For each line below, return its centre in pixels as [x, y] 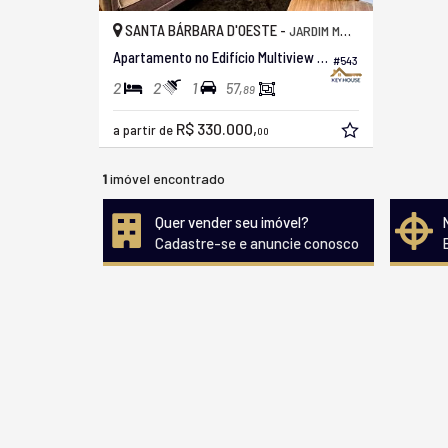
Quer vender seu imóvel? [232, 222]
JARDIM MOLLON [314, 30]
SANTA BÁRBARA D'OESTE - [205, 29]
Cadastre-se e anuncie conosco [257, 243]
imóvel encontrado [166, 179]
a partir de [144, 130]
